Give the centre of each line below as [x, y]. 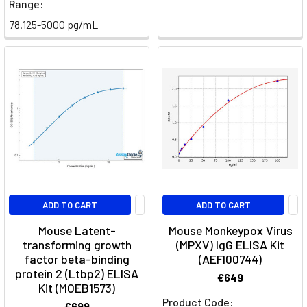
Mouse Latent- [77, 231]
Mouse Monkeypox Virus [230, 231]
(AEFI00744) [230, 259]
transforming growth [77, 245]
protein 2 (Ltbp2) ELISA [77, 274]
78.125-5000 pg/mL [53, 25]
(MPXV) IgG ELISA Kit [230, 245]
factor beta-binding [77, 259]
